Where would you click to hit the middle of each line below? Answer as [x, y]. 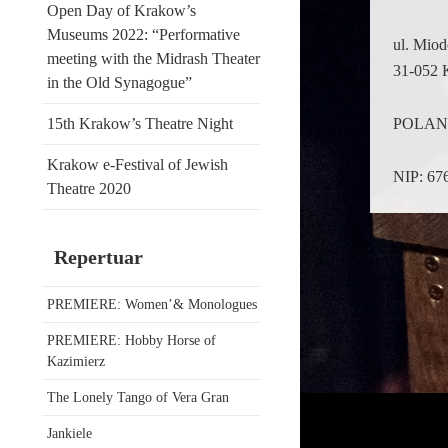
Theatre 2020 [89, 188]
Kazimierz [76, 361]
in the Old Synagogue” [119, 82]
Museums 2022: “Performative [143, 34]
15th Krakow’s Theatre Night [140, 123]
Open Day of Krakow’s [121, 10]
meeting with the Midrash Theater [153, 58]
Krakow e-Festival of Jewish [137, 164]
